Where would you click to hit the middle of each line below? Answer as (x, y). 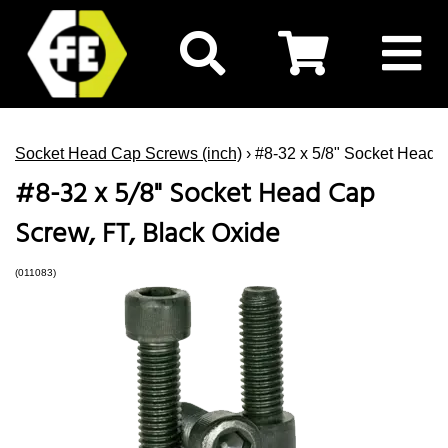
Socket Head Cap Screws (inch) (128, 153)
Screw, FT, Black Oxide (147, 234)
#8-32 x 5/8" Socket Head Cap (195, 194)
